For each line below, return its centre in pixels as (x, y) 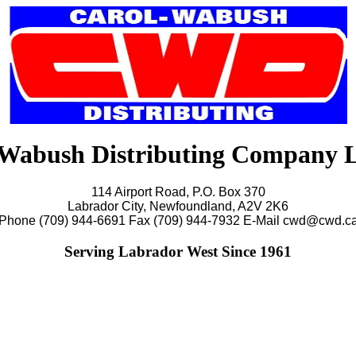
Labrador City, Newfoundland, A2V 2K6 (178, 206)
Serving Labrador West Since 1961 (178, 251)
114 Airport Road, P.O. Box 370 (178, 192)
